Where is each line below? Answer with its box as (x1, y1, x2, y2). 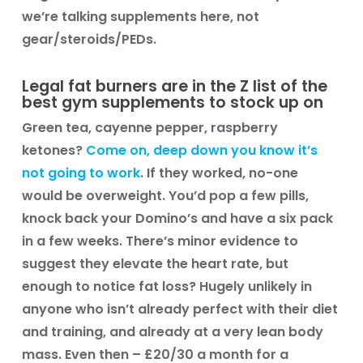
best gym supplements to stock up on (21, 92, 323, 113)
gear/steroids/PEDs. (21, 30, 156, 49)
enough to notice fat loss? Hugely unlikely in (21, 277, 312, 296)
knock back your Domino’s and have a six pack (21, 209, 333, 228)
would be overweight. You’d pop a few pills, (21, 186, 309, 205)
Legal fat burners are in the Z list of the (21, 75, 327, 97)
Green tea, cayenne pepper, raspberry (21, 118, 278, 137)
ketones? (21, 141, 86, 160)
